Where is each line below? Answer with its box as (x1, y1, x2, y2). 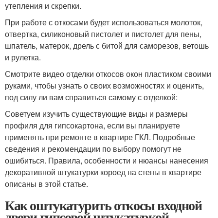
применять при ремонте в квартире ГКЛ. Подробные (5, 131, 195, 143)
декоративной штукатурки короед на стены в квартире (5, 166, 201, 178)
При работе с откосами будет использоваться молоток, (5, 17, 202, 28)
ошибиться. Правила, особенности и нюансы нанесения (5, 155, 208, 166)
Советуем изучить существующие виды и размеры (5, 108, 188, 119)
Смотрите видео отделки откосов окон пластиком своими (5, 68, 211, 79)
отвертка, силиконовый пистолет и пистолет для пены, (5, 28, 201, 39)
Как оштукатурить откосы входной (5, 195, 202, 215)
